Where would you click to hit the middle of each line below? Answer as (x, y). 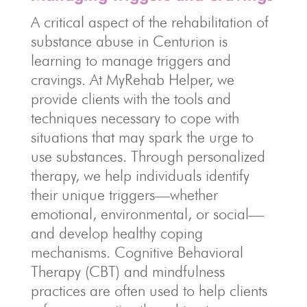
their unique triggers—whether (124, 195)
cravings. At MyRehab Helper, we (132, 79)
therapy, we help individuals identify (140, 175)
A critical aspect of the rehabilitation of (149, 22)
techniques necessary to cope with (135, 118)
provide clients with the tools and (131, 99)
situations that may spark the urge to (142, 137)
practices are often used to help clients (149, 291)
